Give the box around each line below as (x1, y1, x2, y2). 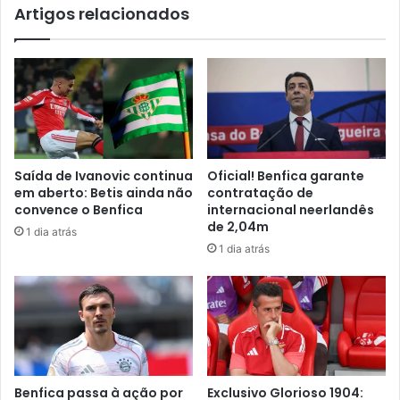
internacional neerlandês (207, 200, 374, 219)
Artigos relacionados (14, 2, 189, 25)
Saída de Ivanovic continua (14, 166, 193, 185)
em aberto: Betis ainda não (14, 183, 193, 202)
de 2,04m (207, 217, 269, 236)
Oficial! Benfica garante (207, 166, 364, 185)
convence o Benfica (14, 200, 143, 219)
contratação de (207, 183, 313, 202)
